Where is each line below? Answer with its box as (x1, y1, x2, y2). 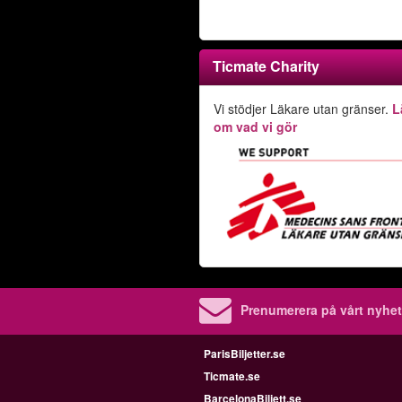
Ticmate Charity (213, 56, 319, 76)
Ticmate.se (204, 368, 260, 384)
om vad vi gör (214, 118, 297, 135)
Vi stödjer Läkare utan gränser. (214, 100, 392, 118)
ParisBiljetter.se (204, 345, 285, 362)
